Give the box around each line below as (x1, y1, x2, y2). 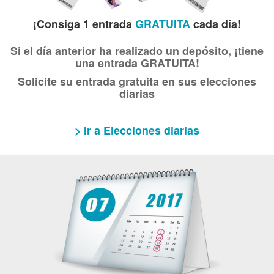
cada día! (193, 15, 241, 32)
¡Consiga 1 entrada (33, 15, 135, 32)
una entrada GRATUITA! (75, 54, 199, 71)
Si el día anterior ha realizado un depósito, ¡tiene (10, 42, 264, 59)
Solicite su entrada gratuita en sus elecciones (18, 73, 256, 89)
